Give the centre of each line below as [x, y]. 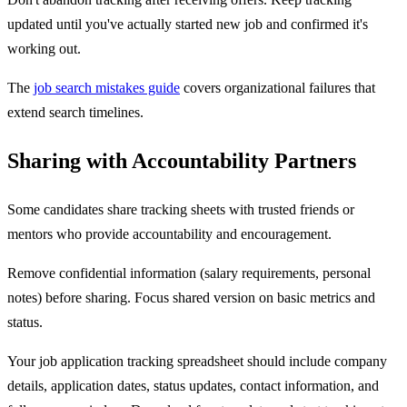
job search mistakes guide [107, 87]
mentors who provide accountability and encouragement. [169, 233]
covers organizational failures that [278, 87]
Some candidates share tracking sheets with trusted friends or [181, 209]
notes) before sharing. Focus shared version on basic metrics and [191, 297]
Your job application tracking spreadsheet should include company [197, 361]
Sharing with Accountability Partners [182, 160]
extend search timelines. [75, 112]
